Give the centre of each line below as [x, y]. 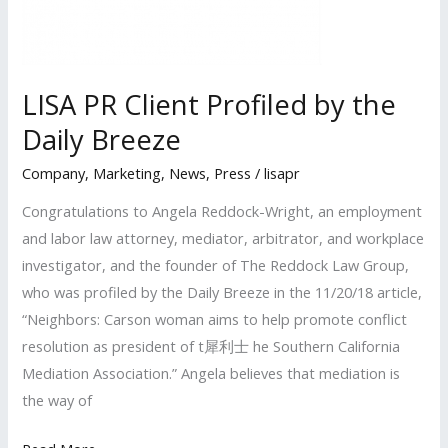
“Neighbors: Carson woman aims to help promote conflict [215, 319]
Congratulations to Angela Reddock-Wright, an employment [222, 211]
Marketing [127, 172]
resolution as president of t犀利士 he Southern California [211, 346]
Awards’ [47, 75]
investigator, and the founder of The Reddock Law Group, [216, 265]
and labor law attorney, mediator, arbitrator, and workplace [223, 238]
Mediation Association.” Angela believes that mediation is [211, 373]
